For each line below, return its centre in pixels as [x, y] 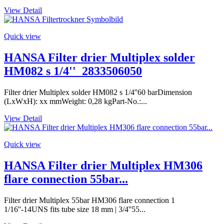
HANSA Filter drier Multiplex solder [99, 58]
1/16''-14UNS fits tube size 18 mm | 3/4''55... [75, 209]
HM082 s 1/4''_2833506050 [73, 71]
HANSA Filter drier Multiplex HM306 [103, 165]
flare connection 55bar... [66, 179]
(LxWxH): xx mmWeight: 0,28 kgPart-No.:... [75, 101]
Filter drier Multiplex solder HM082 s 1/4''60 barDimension [98, 92]
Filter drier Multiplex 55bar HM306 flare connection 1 [89, 200]
